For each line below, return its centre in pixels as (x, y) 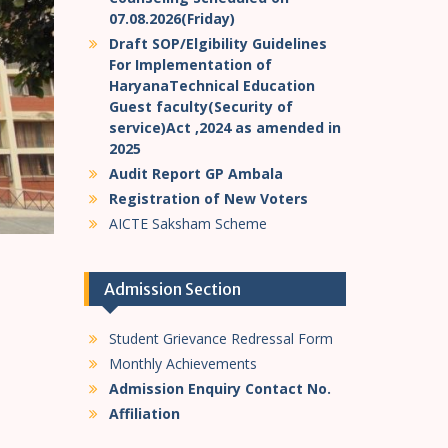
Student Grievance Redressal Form (220, 338)
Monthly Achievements (182, 363)
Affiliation (144, 413)
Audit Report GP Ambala (195, 173)
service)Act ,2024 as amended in (224, 127)
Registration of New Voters (208, 198)
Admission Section (172, 289)
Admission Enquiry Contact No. (219, 388)
